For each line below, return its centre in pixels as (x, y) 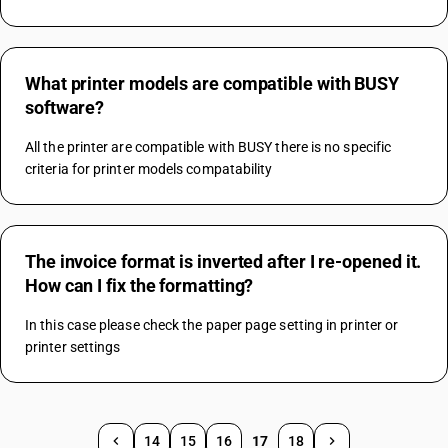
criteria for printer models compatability (149, 169)
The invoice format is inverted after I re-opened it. (223, 261)
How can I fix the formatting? (139, 285)
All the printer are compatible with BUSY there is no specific (208, 147)
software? (65, 107)
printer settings (73, 347)
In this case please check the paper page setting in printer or (212, 325)
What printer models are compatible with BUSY (212, 83)
